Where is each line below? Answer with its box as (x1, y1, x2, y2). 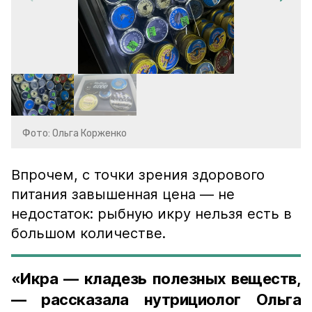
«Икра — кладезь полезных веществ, (11, 270, 301, 288)
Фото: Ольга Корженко (22, 127, 127, 139)
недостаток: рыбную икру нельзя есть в (11, 205, 292, 222)
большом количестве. (11, 225, 166, 242)
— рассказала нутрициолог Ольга (11, 290, 301, 309)
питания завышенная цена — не (11, 186, 235, 203)
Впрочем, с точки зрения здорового (11, 166, 265, 183)
